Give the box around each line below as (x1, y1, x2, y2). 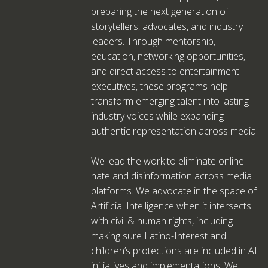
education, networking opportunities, (91, 50, 245, 63)
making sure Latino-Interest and (91, 229, 226, 242)
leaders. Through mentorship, (91, 35, 215, 48)
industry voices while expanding (91, 109, 224, 123)
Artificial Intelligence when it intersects (91, 199, 251, 212)
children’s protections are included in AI (91, 244, 257, 257)
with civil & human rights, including (91, 214, 233, 227)
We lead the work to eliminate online (91, 154, 244, 167)
